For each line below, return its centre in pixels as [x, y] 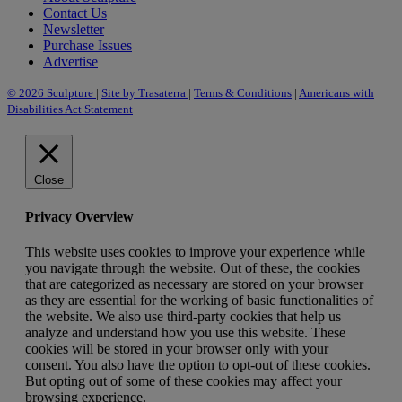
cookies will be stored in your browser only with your [177, 348]
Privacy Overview [79, 216]
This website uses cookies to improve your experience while [195, 251]
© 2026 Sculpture [52, 93]
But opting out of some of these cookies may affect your [184, 380]
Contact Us [75, 13]
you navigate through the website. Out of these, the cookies [192, 267]
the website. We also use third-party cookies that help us [183, 316]
